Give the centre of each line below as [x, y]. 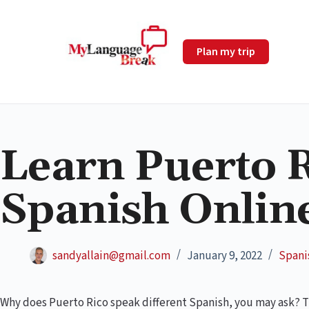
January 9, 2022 [225, 256]
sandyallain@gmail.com [111, 256]
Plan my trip [226, 51]
